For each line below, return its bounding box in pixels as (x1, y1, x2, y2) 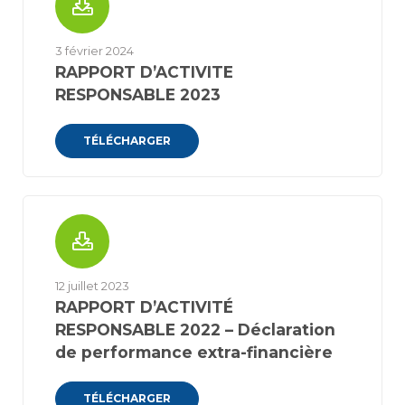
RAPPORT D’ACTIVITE (55, 62, 233, 81)
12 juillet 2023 (55, 279, 129, 293)
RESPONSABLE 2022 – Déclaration (55, 320, 335, 339)
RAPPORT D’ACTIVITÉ (55, 297, 233, 316)
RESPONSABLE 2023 (55, 85, 221, 104)
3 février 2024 (55, 44, 134, 58)
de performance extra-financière (55, 343, 333, 362)
